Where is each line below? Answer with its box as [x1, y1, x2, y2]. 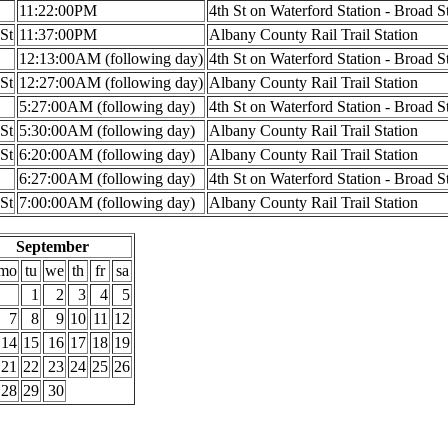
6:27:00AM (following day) [19, 169, 195, 187]
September [16, 237, 89, 255]
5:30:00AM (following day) [19, 121, 195, 139]
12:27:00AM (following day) [19, 73, 203, 91]
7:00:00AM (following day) [19, 193, 195, 211]
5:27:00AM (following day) [19, 97, 195, 115]
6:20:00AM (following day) [19, 145, 195, 163]
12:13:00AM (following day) [19, 49, 203, 67]
